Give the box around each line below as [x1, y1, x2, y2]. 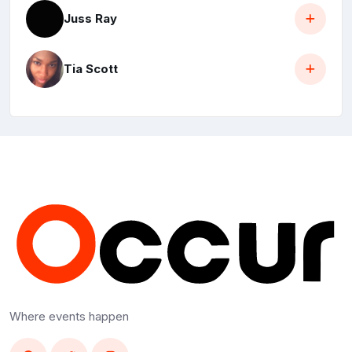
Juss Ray [64, 11, 117, 27]
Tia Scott [64, 61, 118, 77]
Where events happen [9, 308, 129, 324]
